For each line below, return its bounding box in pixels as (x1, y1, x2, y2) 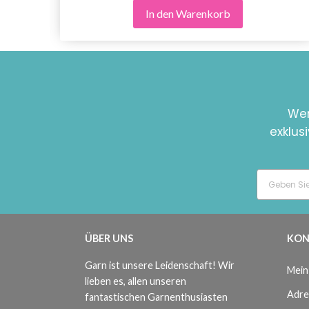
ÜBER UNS (85, 232, 133, 245)
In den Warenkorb (145, 7, 230, 21)
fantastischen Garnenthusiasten (85, 291, 228, 303)
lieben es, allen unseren (85, 275, 186, 288)
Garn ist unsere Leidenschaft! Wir (85, 259, 235, 272)
